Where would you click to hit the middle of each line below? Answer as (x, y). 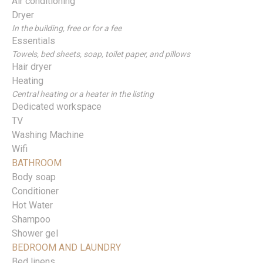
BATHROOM (37, 163)
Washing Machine (48, 135)
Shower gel (35, 234)
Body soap (34, 177)
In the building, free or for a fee (67, 28)
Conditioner (35, 191)
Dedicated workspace (57, 107)
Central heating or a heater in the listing (83, 94)
